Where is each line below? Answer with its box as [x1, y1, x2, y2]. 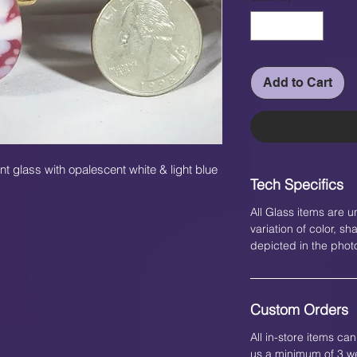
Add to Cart [263, 75, 332, 91]
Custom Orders [250, 300, 348, 320]
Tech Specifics [250, 175, 343, 194]
